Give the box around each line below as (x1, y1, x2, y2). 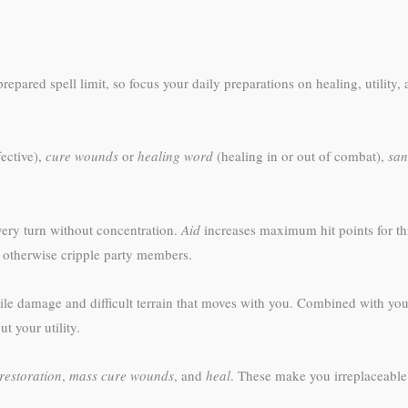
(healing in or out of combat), (213, 147, 388, 166)
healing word (138, 147, 213, 166)
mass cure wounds (69, 366, 174, 384)
